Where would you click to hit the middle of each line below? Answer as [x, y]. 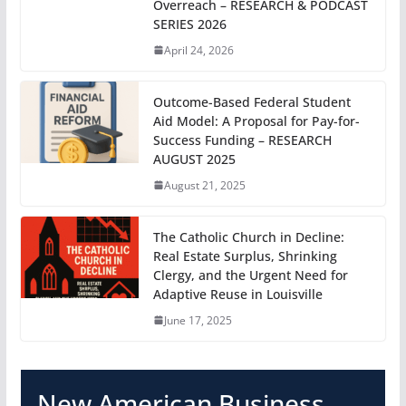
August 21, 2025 [204, 185]
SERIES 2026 [189, 24]
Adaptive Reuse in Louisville [237, 294]
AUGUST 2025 [194, 159]
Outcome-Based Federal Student [251, 101]
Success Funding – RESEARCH [242, 140]
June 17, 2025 [198, 320]
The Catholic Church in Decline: [248, 237]
